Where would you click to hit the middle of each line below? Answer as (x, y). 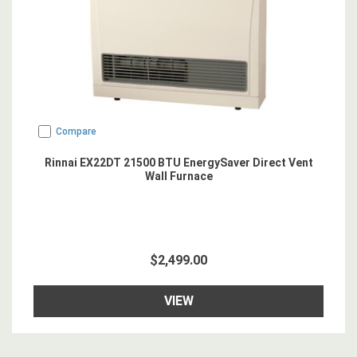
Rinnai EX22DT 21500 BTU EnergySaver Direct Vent (178, 163)
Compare (76, 131)
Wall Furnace (178, 176)
